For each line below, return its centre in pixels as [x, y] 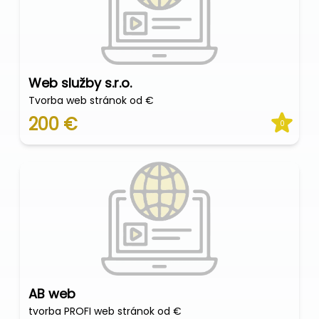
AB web [52, 294]
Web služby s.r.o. [80, 83]
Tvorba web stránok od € [91, 100]
